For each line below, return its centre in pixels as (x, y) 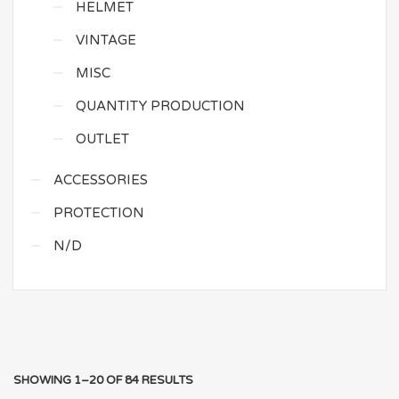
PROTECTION (99, 213)
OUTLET (102, 139)
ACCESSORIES (101, 180)
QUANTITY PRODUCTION (160, 106)
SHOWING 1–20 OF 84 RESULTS (103, 380)
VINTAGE (106, 40)
